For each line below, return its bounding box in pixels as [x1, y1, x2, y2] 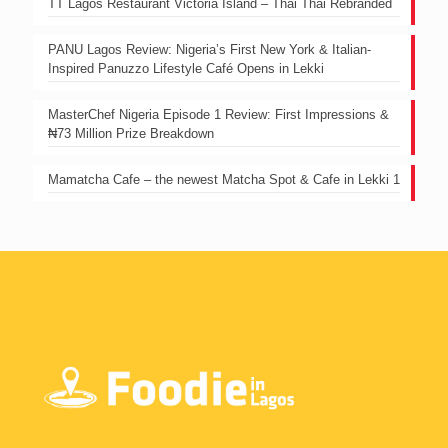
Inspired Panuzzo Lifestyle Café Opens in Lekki [48, 61, 324, 77]
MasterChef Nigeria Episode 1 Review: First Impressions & [48, 107, 389, 123]
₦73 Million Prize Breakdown [48, 126, 214, 142]
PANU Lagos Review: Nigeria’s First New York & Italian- [48, 42, 371, 58]
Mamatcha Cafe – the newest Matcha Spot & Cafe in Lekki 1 [48, 172, 400, 188]
